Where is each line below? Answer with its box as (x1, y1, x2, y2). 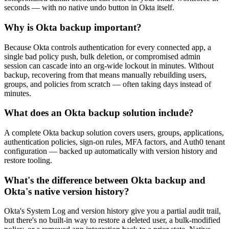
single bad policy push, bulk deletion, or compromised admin (4, 52, 200, 61)
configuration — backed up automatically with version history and (4, 146, 217, 155)
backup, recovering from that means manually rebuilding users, (4, 70, 207, 79)
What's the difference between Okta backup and (4, 174, 205, 186)
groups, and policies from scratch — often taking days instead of (4, 79, 211, 88)
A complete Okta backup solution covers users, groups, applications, (4, 128, 224, 137)
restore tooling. (4, 155, 52, 165)
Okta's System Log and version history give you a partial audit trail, (4, 207, 221, 216)
